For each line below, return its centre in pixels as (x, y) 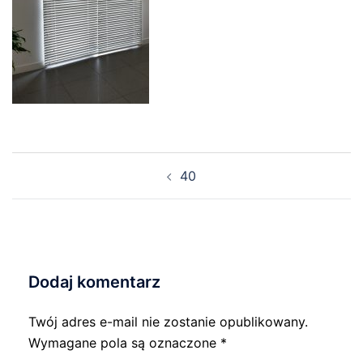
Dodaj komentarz (94, 282)
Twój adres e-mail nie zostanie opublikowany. (168, 322)
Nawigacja (60, 162)
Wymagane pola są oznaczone (124, 343)
